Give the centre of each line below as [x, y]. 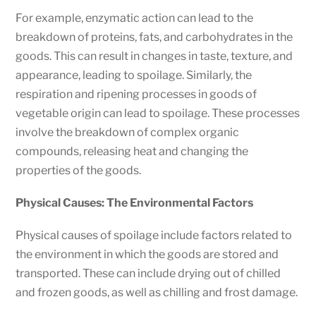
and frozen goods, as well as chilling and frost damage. [157, 293]
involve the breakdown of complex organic [128, 132]
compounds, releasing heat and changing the [132, 151]
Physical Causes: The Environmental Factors [135, 202]
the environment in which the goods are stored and [147, 255]
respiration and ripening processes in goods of [136, 94]
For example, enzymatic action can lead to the [135, 18]
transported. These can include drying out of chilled [148, 274]
